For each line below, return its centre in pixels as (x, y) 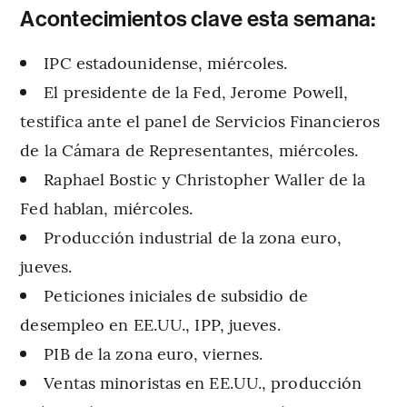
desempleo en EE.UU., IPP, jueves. (150, 324)
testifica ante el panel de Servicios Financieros (200, 121)
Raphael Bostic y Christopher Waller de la (205, 179)
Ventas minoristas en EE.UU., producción (203, 382)
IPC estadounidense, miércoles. (166, 63)
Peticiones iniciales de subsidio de (176, 295)
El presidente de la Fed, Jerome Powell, (196, 92)
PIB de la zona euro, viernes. (154, 353)
